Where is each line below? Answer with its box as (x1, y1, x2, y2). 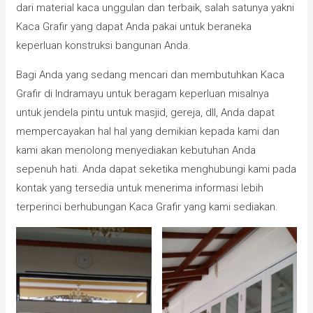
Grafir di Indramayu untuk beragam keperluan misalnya (16, 87, 270, 101)
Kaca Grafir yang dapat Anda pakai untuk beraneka (16, 20, 252, 34)
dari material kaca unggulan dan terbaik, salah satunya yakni (16, 1, 295, 15)
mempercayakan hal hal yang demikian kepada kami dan (16, 125, 280, 138)
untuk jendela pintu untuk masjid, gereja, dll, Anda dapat (16, 106, 275, 119)
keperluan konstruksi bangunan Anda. (16, 39, 191, 52)
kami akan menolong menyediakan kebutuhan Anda (16, 144, 256, 157)
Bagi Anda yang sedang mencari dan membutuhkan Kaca (16, 68, 285, 82)
